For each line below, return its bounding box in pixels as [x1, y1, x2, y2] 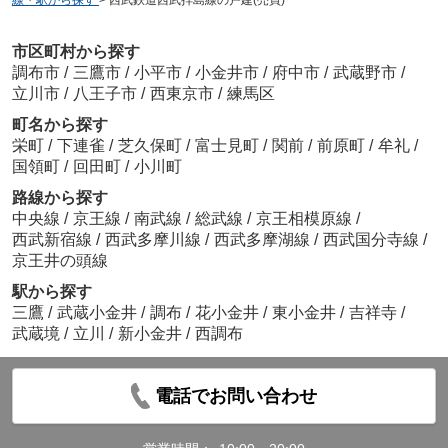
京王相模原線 [255, 209, 356, 227]
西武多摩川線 [104, 230, 205, 248]
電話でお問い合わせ [155, 385, 318, 406]
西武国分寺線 [322, 230, 423, 248]
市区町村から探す [11, 42, 140, 60]
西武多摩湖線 [213, 230, 314, 248]
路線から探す [11, 188, 108, 206]
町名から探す [11, 115, 108, 133]
